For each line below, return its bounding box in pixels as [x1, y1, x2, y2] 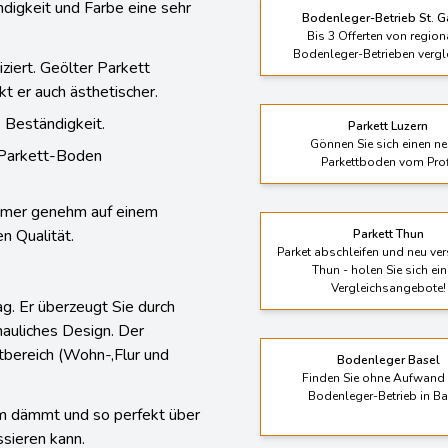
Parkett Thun [352, 205, 424, 222]
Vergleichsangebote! [330, 259, 446, 276]
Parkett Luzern [348, 97, 428, 114]
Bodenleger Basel [336, 331, 440, 348]
